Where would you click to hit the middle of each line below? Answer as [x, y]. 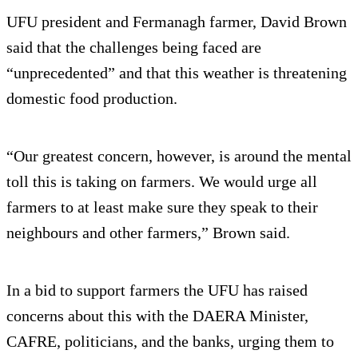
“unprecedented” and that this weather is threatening [177, 73]
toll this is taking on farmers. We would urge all [162, 182]
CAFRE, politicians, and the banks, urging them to [170, 342]
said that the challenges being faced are [134, 48]
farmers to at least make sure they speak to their [162, 207]
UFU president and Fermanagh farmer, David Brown [177, 22]
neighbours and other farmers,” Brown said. [148, 233]
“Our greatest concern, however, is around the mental [179, 156]
